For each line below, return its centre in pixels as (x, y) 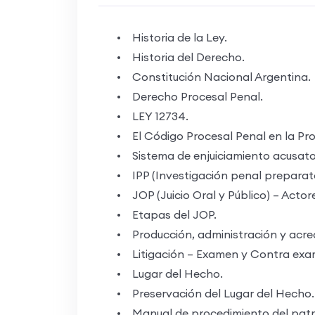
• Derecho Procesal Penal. (184, 96)
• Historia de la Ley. (166, 37)
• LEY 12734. (147, 116)
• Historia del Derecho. (175, 57)
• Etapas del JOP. (161, 214)
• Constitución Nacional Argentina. (208, 76)
